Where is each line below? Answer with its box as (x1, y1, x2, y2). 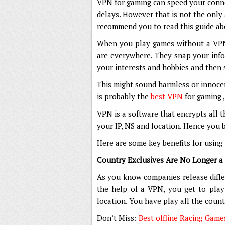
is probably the (97, 91, 151, 102)
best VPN (151, 91, 183, 102)
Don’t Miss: (97, 213, 139, 223)
